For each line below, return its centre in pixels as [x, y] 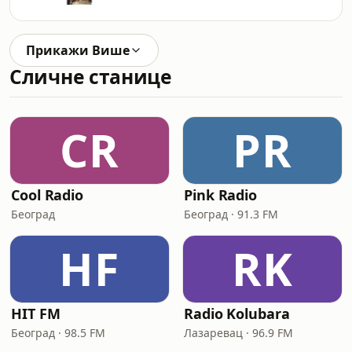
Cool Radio [48, 195]
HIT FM [36, 313]
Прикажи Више [78, 50]
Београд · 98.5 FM [58, 333]
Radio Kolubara [237, 313]
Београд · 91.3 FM [231, 214]
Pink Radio [221, 195]
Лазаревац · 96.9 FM [238, 333]
